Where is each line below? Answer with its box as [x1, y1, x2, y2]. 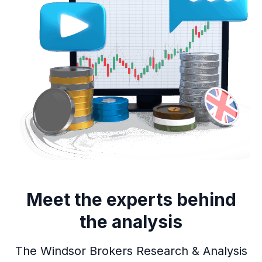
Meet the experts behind [26, 189, 236, 211]
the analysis [80, 211, 182, 233]
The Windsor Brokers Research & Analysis [15, 244, 247, 258]
